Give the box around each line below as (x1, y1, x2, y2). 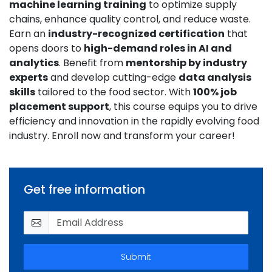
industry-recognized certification (48, 27, 225, 41)
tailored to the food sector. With (35, 85, 193, 99)
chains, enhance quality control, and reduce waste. (9, 12, 251, 26)
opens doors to (9, 41, 84, 55)
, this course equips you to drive (109, 100, 257, 114)
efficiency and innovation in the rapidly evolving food (9, 114, 259, 128)
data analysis (178, 70, 251, 84)
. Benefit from (59, 56, 126, 70)
